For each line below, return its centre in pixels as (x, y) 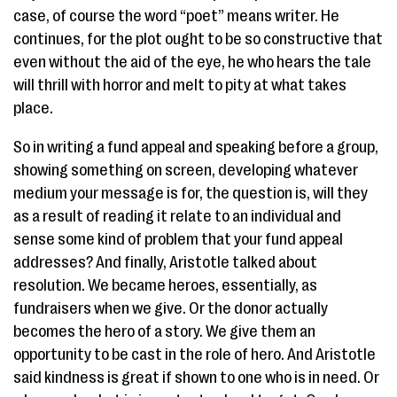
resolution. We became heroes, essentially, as (165, 285)
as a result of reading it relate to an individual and (177, 216)
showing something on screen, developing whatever (186, 170)
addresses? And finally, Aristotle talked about (165, 262)
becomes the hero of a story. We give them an (164, 331)
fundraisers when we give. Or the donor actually (171, 308)
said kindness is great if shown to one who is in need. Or (196, 378)
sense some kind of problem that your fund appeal (178, 239)
